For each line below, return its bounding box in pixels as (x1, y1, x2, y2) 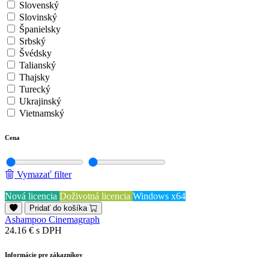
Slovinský (19, 12, 57, 22)
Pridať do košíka (29, 203, 87, 213)
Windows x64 (133, 190, 186, 201)
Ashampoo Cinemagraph (5, 214, 100, 225)
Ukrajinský (19, 96, 61, 106)
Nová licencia (5, 190, 59, 201)
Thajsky (19, 72, 50, 82)
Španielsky (19, 24, 61, 34)
